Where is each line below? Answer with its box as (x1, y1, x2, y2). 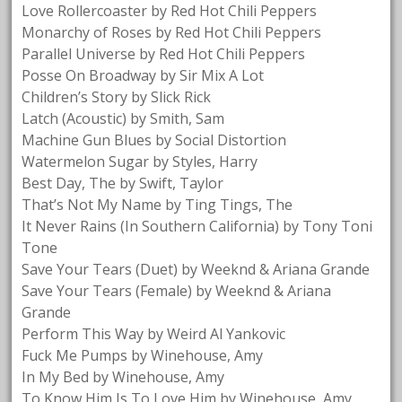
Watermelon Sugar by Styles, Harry (22, 151, 258, 171)
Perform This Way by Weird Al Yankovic (22, 323, 286, 344)
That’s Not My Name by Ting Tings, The (22, 194, 293, 214)
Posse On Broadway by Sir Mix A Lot (22, 65, 265, 85)
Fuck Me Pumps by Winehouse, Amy (22, 345, 264, 365)
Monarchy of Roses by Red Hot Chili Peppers (22, 22, 322, 42)
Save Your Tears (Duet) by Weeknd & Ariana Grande (22, 258, 371, 279)
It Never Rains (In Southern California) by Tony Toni (22, 215, 373, 236)
